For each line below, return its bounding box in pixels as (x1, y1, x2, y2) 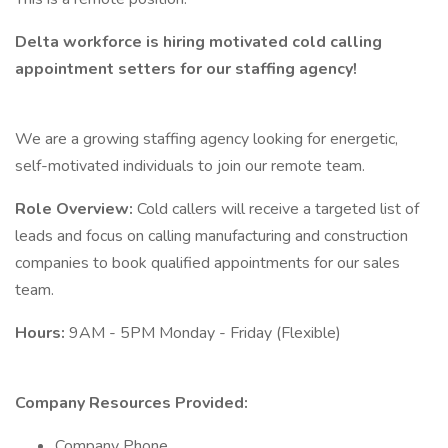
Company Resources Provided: (15, 392, 248, 414)
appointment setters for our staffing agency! (15, 58, 361, 80)
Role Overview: (15, 198, 137, 220)
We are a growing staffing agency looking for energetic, (15, 128, 398, 150)
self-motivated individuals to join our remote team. (15, 155, 365, 177)
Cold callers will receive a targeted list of (137, 198, 419, 220)
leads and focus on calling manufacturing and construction (15, 225, 408, 247)
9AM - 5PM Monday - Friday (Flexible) (69, 322, 341, 344)
